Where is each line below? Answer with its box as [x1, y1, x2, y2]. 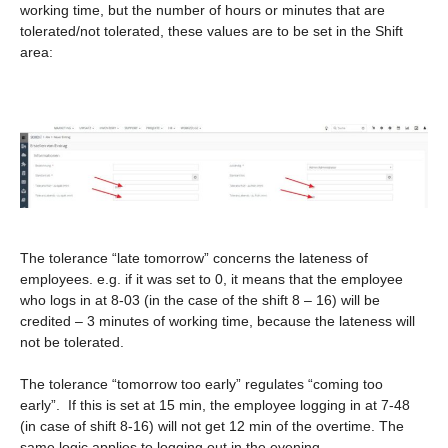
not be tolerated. [20, 333, 124, 350]
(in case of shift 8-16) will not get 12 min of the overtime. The [20, 417, 404, 434]
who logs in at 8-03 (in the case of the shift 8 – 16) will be [20, 291, 380, 308]
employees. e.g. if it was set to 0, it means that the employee [20, 270, 403, 287]
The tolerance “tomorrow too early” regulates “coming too [20, 375, 383, 392]
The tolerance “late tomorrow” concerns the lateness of [20, 249, 368, 266]
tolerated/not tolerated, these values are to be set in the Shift [20, 22, 403, 39]
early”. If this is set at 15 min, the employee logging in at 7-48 [20, 396, 410, 413]
